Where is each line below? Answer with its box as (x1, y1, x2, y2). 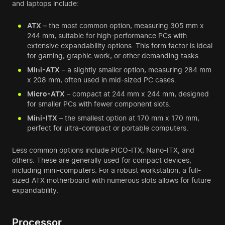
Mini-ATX (27, 65, 60, 74)
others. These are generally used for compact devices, (12, 156, 191, 165)
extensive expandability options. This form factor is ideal (27, 41, 212, 50)
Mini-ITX (27, 114, 57, 123)
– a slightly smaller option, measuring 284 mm (60, 65, 211, 74)
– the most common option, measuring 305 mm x (41, 21, 204, 30)
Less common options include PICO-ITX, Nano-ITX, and (12, 146, 194, 155)
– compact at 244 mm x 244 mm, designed (65, 89, 209, 98)
